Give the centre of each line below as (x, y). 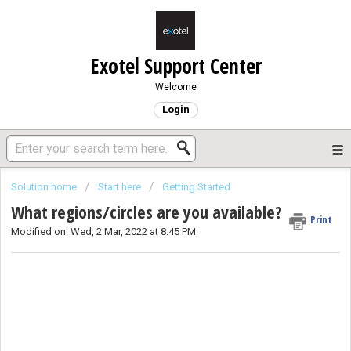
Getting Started (196, 187)
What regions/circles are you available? (147, 212)
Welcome (175, 87)
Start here (119, 187)
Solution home (45, 187)
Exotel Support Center (175, 66)
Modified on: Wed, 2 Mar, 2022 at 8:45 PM (103, 232)
